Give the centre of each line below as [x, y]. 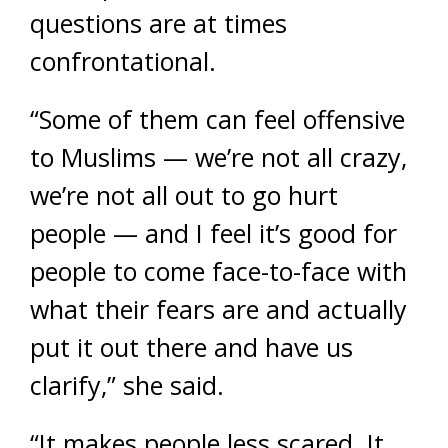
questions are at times [158, 23]
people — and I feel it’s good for [213, 233]
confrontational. [123, 61]
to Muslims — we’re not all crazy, [218, 157]
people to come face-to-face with [218, 271]
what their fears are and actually [218, 309]
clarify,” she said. [127, 385]
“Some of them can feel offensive [217, 119]
